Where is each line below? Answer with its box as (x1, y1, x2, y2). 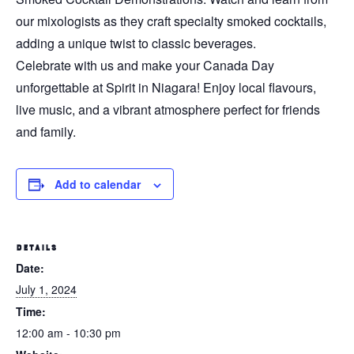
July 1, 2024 (16, 281, 77, 297)
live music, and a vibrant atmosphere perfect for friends (16, 100, 320, 119)
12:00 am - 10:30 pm (16, 324, 121, 341)
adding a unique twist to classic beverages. (16, 33, 256, 52)
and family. (16, 122, 76, 141)
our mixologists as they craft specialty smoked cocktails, (16, 11, 326, 30)
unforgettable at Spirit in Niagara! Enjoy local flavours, (16, 77, 316, 96)
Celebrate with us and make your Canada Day (16, 55, 274, 74)
